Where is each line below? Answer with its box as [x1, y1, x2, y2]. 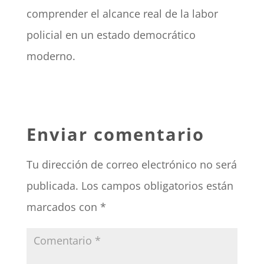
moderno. [26, 49, 75, 64]
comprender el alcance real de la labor [26, 6, 218, 21]
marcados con [26, 200, 100, 214]
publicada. [26, 179, 78, 193]
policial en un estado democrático [26, 28, 196, 42]
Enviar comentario [26, 123, 204, 146]
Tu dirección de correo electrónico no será [26, 157, 237, 172]
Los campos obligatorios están [81, 179, 233, 193]
